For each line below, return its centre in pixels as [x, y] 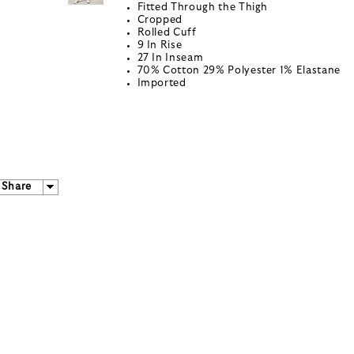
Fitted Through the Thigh [203, 8]
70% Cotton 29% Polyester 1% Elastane [239, 71]
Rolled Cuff [167, 33]
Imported [162, 84]
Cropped [160, 21]
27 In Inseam [170, 58]
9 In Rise [160, 46]
